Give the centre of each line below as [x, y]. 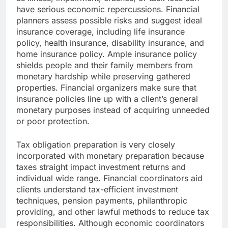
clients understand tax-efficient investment [97, 190]
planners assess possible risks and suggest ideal [109, 21]
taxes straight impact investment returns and [101, 167]
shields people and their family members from [105, 65]
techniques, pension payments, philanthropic [102, 201]
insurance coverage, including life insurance [101, 32]
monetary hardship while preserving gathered [103, 77]
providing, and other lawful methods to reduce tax [113, 212]
